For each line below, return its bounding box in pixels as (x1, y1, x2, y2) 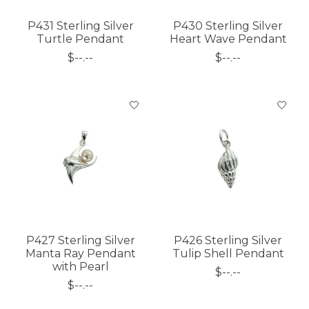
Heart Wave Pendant (169, 32, 287, 46)
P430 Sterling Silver (173, 19, 283, 33)
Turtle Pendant (37, 32, 125, 46)
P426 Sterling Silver (174, 234, 283, 248)
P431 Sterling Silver (27, 19, 134, 33)
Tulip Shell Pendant (172, 247, 284, 261)
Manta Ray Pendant (25, 247, 136, 261)
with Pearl (52, 260, 109, 274)
